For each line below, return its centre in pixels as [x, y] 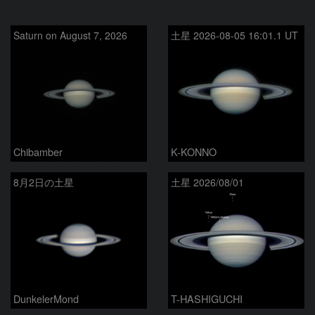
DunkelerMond [46, 298]
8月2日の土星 [44, 182]
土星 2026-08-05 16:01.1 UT [234, 35]
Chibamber [38, 151]
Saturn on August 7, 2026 [70, 35]
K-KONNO [194, 151]
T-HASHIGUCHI [207, 298]
